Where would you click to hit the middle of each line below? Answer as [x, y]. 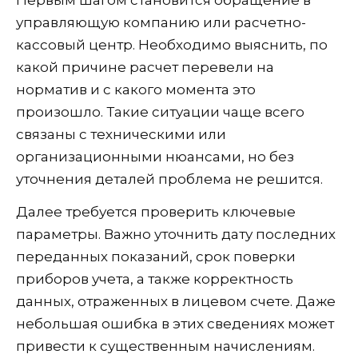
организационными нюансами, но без [155, 156]
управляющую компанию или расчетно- [161, 22]
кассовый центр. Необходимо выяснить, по [172, 44]
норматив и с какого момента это [136, 89]
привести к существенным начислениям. [165, 346]
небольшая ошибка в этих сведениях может [175, 323]
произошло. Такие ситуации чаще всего [160, 111]
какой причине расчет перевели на [145, 67]
